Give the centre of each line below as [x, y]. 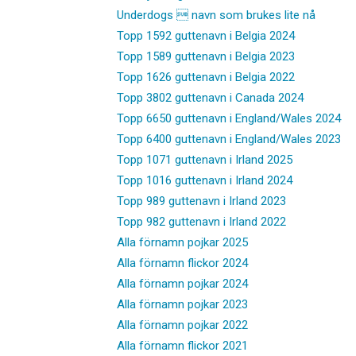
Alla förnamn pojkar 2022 [182, 325]
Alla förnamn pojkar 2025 [182, 242]
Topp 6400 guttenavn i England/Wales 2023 [229, 139]
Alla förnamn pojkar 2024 [182, 283]
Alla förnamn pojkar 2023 [182, 304]
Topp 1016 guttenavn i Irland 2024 [205, 180]
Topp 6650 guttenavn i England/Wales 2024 [229, 118]
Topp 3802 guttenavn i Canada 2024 [210, 97]
